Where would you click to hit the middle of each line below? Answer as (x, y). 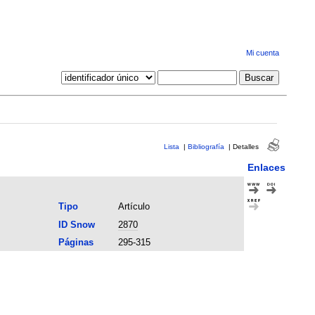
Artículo (134, 206)
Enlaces (266, 167)
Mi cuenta (262, 53)
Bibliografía (206, 146)
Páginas (76, 242)
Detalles (245, 146)
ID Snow (76, 224)
